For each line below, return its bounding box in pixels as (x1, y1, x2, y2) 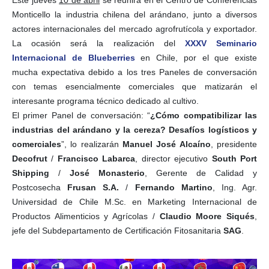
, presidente (210, 139, 258, 149)
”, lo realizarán (61, 139, 122, 149)
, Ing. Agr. (212, 182, 258, 192)
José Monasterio (70, 168, 145, 178)
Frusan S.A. (67, 182, 119, 192)
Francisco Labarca (57, 153, 136, 163)
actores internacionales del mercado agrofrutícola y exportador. (12, 23, 257, 34)
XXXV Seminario (184, 38, 258, 48)
